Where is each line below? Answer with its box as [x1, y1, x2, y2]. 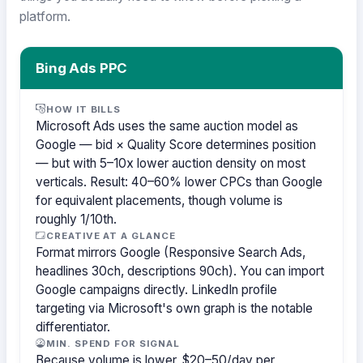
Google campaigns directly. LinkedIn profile [36, 281, 278, 297]
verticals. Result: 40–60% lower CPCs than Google [36, 173, 323, 190]
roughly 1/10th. [36, 211, 117, 227]
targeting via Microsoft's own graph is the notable [36, 300, 314, 316]
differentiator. [36, 318, 111, 335]
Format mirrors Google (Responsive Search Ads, [36, 244, 306, 260]
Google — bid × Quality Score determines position [36, 136, 317, 152]
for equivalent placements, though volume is [36, 192, 284, 208]
